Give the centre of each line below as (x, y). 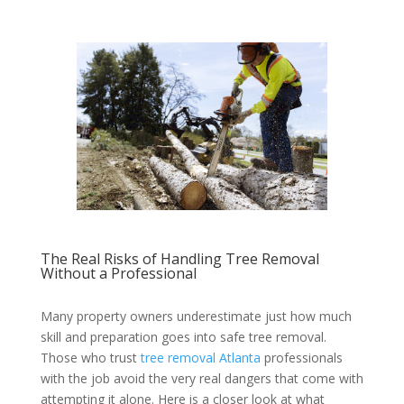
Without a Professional (118, 274)
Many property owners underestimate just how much (196, 317)
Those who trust (90, 358)
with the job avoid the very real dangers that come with (202, 379)
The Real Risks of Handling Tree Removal (179, 259)
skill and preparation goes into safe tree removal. (183, 337)
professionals (301, 358)
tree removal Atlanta (200, 358)
